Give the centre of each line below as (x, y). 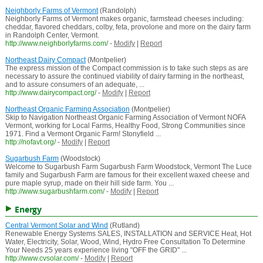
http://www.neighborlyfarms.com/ (56, 44)
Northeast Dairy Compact (45, 60)
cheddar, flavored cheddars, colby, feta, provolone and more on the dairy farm (128, 27)
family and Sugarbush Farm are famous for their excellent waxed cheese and (127, 175)
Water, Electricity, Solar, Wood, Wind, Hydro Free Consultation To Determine (125, 242)
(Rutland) (124, 226)
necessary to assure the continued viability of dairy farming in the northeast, (124, 77)
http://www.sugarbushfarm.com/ (55, 192)
